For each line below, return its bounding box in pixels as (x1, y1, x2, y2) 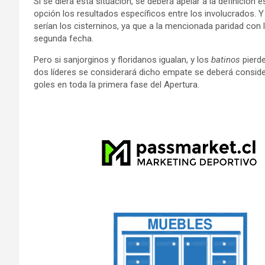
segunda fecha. (34, 33, 93, 44)
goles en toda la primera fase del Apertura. (34, 79, 199, 90)
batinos (211, 54, 240, 65)
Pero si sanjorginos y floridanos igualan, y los (34, 54, 211, 65)
